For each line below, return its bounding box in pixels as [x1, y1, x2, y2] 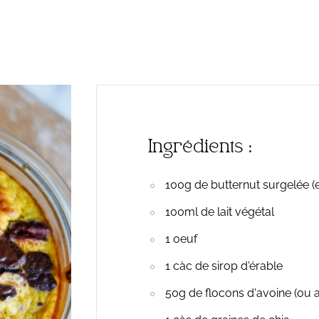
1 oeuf [164, 231, 197, 246]
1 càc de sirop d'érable [164, 258, 283, 273]
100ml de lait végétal [164, 204, 274, 219]
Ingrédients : [147, 141, 252, 155]
